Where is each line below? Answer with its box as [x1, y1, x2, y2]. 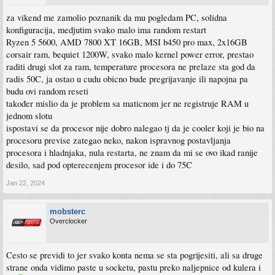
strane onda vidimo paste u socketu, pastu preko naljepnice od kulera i [6, 261, 261, 274]
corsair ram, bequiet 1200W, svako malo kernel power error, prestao [6, 48, 254, 61]
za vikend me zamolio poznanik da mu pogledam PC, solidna [6, 12, 227, 24]
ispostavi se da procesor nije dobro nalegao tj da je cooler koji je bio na [6, 122, 265, 134]
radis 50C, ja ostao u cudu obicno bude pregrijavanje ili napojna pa [6, 73, 248, 85]
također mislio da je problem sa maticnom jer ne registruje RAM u [6, 98, 249, 110]
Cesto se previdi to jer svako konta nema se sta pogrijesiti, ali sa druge [6, 249, 263, 261]
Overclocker [50, 217, 87, 225]
